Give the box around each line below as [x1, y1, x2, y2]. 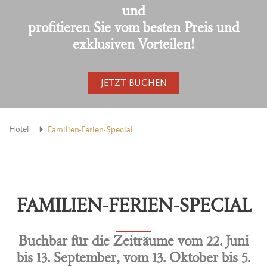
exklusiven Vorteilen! [73, 35, 194, 54]
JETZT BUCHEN [100, 77, 167, 89]
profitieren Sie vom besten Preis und [27, 18, 240, 37]
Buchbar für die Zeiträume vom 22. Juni [18, 231, 249, 250]
